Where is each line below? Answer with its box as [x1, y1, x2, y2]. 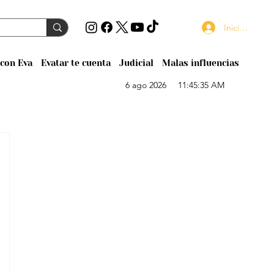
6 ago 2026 [125, 80, 167, 91]
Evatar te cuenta [40, 57, 111, 68]
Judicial [119, 57, 154, 68]
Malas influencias [161, 57, 239, 68]
